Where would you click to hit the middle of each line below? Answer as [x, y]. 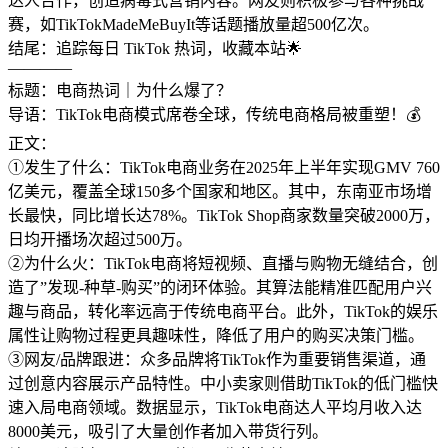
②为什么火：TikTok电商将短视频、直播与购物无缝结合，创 [223, 264]
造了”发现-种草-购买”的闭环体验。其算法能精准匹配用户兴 [220, 288]
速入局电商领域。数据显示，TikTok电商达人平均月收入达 [215, 408]
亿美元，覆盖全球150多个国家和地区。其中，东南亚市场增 [220, 192]
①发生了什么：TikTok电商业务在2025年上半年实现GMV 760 [224, 168]
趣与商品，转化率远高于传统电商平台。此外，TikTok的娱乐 [223, 312]
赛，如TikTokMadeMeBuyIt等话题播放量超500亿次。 [193, 25]
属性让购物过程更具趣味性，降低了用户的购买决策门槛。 [216, 336]
